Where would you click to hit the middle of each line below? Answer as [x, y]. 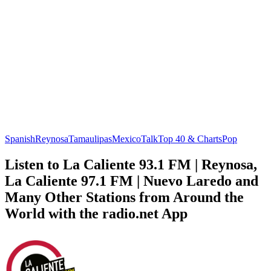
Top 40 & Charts [190, 139]
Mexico [126, 139]
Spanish [20, 139]
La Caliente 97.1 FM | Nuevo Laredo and [132, 181]
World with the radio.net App [96, 213]
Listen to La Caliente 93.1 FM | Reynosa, [131, 164]
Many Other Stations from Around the [124, 197]
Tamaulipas [90, 139]
